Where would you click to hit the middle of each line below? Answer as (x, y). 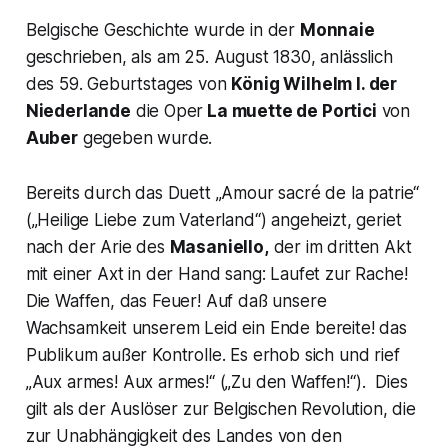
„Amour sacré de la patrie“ (317, 193)
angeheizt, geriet (334, 220)
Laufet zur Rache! (339, 274)
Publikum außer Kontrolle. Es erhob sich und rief (212, 355)
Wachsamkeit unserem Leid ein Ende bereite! (200, 328)
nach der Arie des (97, 247)
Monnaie (337, 30)
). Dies (381, 382)
